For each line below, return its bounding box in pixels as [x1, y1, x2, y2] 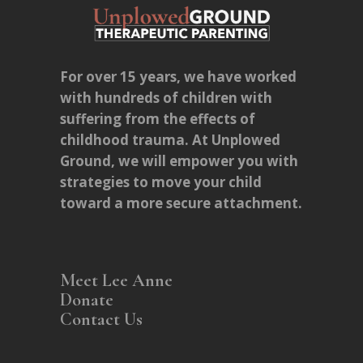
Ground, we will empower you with [60, 152, 298, 171]
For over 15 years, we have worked [60, 67, 297, 87]
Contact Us [60, 309, 143, 331]
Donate [60, 289, 117, 311]
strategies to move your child [60, 173, 262, 192]
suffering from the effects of [60, 109, 255, 129]
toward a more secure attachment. [60, 194, 302, 213]
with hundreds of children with [60, 88, 272, 108]
